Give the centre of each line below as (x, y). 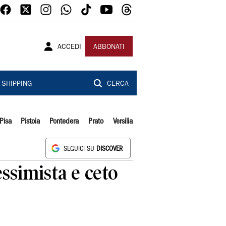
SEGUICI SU (80, 149)
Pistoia (31, 122)
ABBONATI (109, 47)
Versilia (123, 122)
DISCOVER (109, 149)
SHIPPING (16, 84)
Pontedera (64, 122)
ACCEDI (69, 47)
